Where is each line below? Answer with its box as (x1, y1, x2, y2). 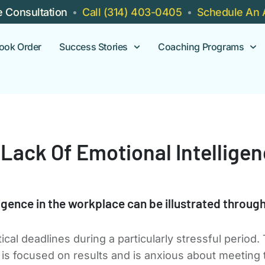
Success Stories (59, 41, 128, 53)
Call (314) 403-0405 (82, 5, 182, 18)
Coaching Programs (158, 41, 244, 53)
